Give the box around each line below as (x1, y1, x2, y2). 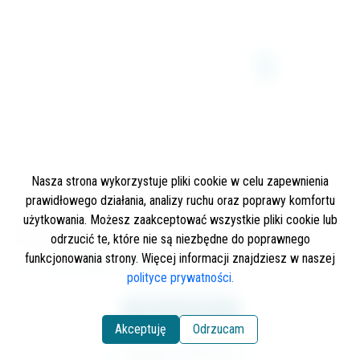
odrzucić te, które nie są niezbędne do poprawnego (50, 231, 310, 247)
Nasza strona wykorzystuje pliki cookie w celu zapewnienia (31, 173, 329, 189)
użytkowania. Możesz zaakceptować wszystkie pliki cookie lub (22, 211, 337, 227)
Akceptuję (115, 321, 166, 337)
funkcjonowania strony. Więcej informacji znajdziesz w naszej (25, 250, 335, 266)
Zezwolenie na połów (49, 256, 165, 273)
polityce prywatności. (126, 269, 234, 285)
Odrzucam (193, 321, 244, 337)
